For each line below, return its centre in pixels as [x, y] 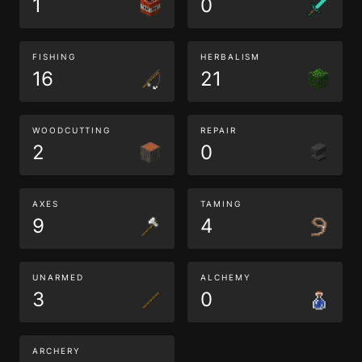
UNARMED [58, 277]
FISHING [54, 57]
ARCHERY [57, 351]
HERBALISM [231, 57]
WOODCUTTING [72, 130]
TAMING [221, 204]
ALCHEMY [226, 277]
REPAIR [219, 130]
